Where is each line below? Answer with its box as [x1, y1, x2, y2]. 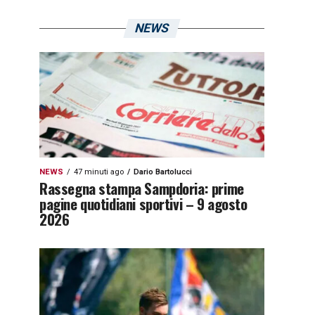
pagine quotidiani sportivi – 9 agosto [39, 193, 247, 214]
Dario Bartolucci [134, 167, 192, 176]
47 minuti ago [74, 167, 124, 176]
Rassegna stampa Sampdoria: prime [39, 177, 244, 199]
